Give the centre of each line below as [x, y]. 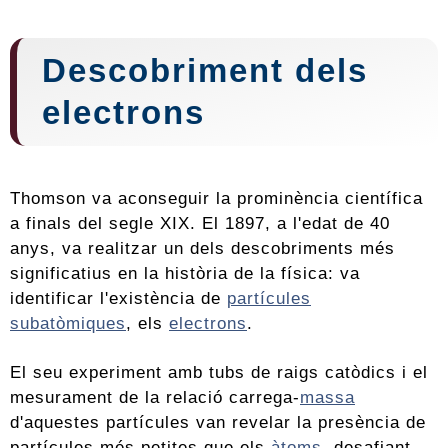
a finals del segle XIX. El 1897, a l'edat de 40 [200, 223]
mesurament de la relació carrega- [155, 397]
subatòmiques [68, 323]
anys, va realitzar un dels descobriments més [202, 248]
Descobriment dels [205, 71]
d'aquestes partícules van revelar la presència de [218, 422]
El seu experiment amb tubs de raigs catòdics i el [219, 372]
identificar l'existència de [118, 298]
